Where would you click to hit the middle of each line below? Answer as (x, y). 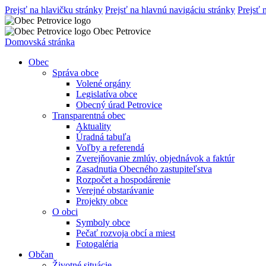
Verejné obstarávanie (115, 190)
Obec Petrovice (122, 31)
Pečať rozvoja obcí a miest (126, 233)
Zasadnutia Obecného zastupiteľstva (144, 169)
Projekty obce (102, 201)
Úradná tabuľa (103, 137)
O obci (65, 212)
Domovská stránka (40, 42)
